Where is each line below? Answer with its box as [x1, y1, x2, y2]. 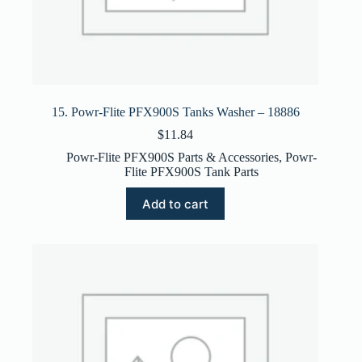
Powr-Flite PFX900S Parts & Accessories [66, 150, 280, 165]
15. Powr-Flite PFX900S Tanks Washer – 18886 [51, 105, 300, 120]
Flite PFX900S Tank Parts [124, 165, 259, 179]
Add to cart [142, 196, 209, 212]
